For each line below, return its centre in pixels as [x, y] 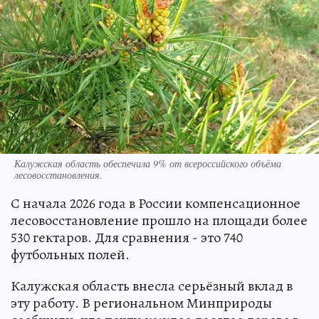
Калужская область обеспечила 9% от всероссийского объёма [148, 163]
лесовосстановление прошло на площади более [159, 220]
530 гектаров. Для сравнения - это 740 [127, 237]
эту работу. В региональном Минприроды [141, 303]
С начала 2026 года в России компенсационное [156, 203]
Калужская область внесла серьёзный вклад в [152, 286]
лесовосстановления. [58, 174]
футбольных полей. [70, 254]
